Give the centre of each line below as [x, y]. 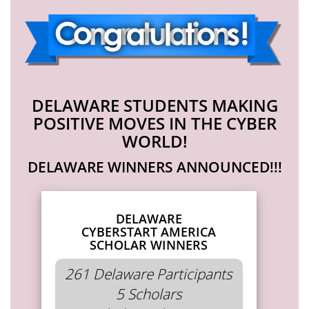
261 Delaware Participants [149, 273]
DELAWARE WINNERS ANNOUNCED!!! [154, 167]
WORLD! [154, 141]
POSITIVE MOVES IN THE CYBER [154, 123]
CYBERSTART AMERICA [149, 231]
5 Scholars [149, 293]
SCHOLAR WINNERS [149, 245]
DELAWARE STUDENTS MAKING [154, 105]
